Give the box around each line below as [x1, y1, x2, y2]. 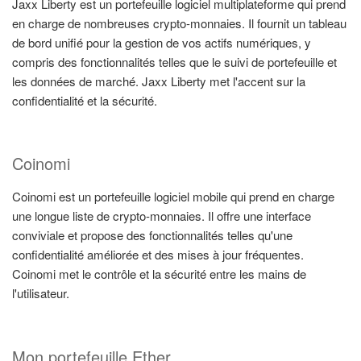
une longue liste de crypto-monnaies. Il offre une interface [12, 207, 311, 225]
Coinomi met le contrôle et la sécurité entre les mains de [12, 265, 306, 283]
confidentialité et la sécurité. [12, 91, 157, 109]
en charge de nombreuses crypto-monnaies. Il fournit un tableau [12, 14, 346, 31]
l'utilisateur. [12, 284, 69, 302]
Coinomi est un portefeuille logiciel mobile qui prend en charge [12, 188, 334, 205]
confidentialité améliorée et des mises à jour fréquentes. [12, 246, 304, 263]
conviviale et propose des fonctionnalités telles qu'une [12, 226, 293, 244]
